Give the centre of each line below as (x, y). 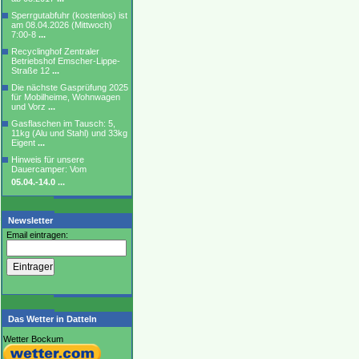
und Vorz (30, 107)
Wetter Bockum (33, 339)
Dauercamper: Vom (49, 169)
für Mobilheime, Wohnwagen (66, 97)
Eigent (24, 143)
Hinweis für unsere (48, 159)
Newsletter (30, 220)
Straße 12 (32, 71)
